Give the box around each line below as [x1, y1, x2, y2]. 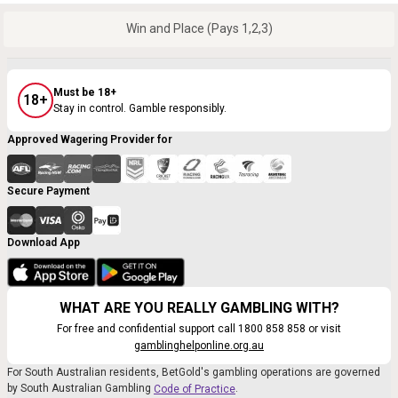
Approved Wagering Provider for [7, 132, 172, 146]
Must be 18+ [53, 86, 116, 99]
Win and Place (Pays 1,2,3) [125, 21, 273, 36]
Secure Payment [7, 184, 90, 197]
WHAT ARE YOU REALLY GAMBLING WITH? [59, 299, 339, 317]
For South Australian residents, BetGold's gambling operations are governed [7, 366, 380, 379]
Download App [7, 235, 80, 249]
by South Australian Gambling [7, 382, 154, 395]
